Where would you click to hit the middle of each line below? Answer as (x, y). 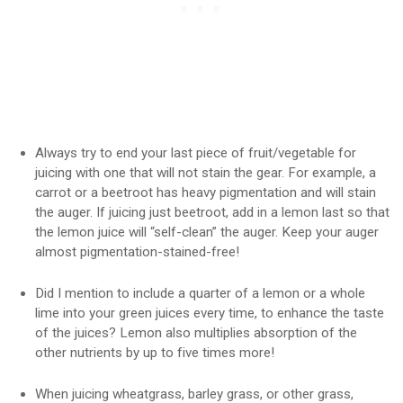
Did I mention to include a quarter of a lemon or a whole (200, 294)
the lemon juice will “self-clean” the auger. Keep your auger (207, 233)
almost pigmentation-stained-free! (137, 252)
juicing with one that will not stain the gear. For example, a (206, 173)
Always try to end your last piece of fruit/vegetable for (196, 153)
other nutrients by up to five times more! (155, 353)
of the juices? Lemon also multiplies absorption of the (196, 333)
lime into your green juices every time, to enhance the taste (210, 313)
